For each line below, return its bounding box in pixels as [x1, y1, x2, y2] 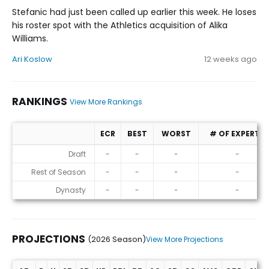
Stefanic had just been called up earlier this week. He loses [12, 6, 256, 19]
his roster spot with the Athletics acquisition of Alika [12, 19, 228, 32]
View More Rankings [70, 97, 142, 107]
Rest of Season [31, 167, 86, 178]
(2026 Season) [88, 234, 146, 246]
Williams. [12, 32, 48, 45]
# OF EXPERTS [210, 128, 265, 139]
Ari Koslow [12, 53, 52, 65]
